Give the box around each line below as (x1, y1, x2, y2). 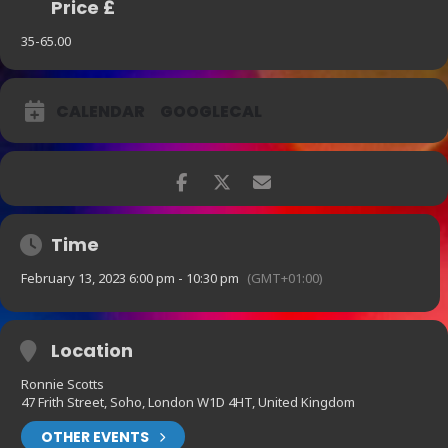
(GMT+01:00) (247, 269, 323, 288)
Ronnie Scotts (21, 375, 104, 394)
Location (51, 338, 133, 364)
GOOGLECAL (160, 100, 262, 124)
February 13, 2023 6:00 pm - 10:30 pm (21, 269, 239, 288)
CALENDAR (56, 100, 145, 124)
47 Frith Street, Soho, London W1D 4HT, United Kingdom (21, 393, 355, 412)
